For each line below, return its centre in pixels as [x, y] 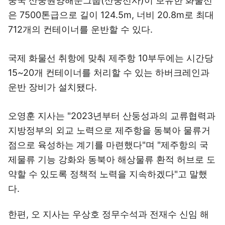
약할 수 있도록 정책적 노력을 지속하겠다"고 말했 [108, 174]
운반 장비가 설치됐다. [52, 87]
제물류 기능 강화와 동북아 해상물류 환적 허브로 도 [112, 159]
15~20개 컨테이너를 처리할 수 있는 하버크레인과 [109, 73]
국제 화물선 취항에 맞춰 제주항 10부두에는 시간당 [111, 58]
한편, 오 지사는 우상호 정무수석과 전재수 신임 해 [108, 214]
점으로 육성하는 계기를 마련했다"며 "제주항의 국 [108, 145]
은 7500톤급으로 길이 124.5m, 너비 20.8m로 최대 [111, 15]
